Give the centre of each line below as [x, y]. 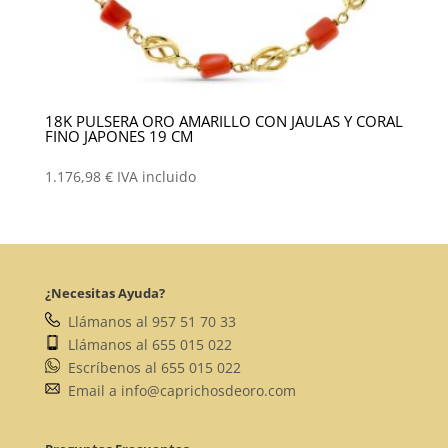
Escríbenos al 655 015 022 [150, 367]
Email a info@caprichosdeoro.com [177, 390]
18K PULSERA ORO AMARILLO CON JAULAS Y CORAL [223, 120]
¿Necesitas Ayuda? [104, 292]
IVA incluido [156, 177]
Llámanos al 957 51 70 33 [147, 321]
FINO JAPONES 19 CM [118, 135]
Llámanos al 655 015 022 [145, 344]
